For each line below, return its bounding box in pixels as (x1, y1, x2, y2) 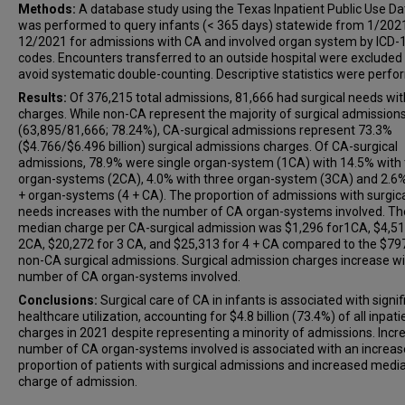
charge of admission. (18, 374, 137, 389)
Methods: (18, 2, 79, 16)
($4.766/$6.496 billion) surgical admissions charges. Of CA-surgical (18, 139, 398, 154)
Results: (18, 90, 70, 105)
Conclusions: (18, 293, 100, 307)
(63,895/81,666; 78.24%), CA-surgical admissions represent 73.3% (18, 123, 392, 137)
